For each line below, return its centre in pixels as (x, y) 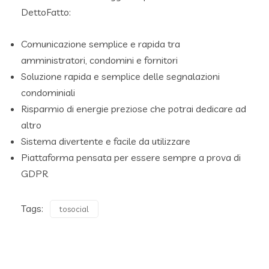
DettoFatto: (46, 12)
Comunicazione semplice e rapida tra (101, 44)
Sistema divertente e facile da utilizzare (106, 141)
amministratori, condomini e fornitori (99, 60)
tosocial (74, 209)
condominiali (48, 92)
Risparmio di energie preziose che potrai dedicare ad (134, 108)
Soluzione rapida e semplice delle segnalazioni (120, 76)
